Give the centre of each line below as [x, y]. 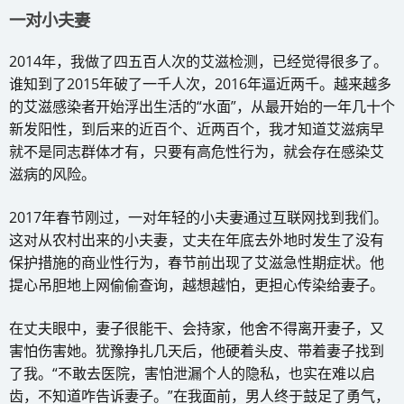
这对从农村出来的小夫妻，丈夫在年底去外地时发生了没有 [197, 239]
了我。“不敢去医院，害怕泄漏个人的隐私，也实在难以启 [192, 373]
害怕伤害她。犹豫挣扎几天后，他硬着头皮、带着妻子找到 [197, 350]
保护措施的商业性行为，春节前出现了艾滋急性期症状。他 [197, 262]
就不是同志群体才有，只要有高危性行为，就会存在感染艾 [197, 151]
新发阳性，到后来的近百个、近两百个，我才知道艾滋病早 [197, 129]
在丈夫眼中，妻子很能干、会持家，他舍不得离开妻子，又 [197, 328]
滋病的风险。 [52, 174]
